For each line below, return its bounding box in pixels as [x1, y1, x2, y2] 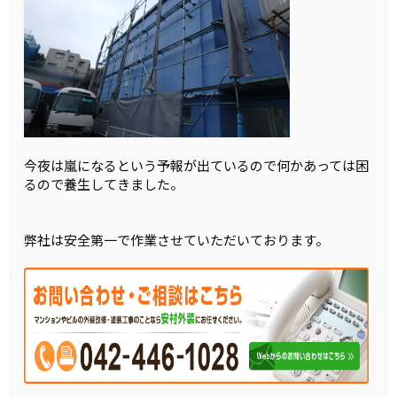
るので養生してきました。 [24, 174, 184, 193]
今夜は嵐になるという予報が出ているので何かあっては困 [24, 155, 370, 175]
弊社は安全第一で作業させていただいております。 [24, 230, 330, 249]
